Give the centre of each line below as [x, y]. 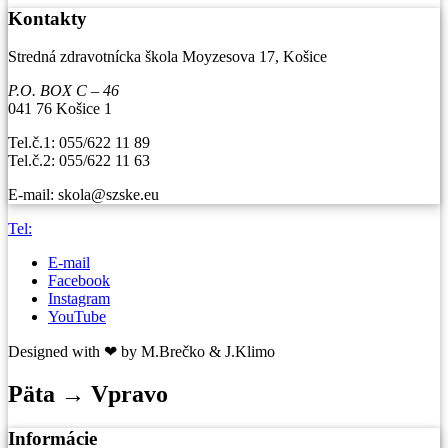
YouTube [77, 317]
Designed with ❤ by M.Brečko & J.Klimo [141, 352]
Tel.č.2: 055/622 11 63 [79, 161]
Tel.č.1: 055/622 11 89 [79, 143]
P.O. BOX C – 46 [63, 91]
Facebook [79, 281]
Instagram [79, 299]
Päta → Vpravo [88, 394]
